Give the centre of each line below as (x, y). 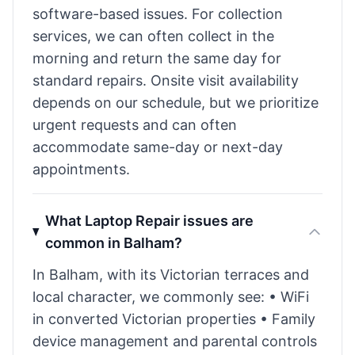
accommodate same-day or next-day (158, 147)
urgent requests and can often (135, 125)
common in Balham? (113, 243)
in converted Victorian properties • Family (174, 319)
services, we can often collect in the (153, 36)
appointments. (81, 169)
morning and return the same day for (157, 58)
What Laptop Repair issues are (149, 221)
